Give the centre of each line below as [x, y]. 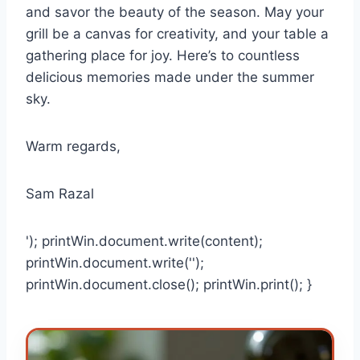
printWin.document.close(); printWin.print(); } [169, 285]
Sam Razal [60, 194]
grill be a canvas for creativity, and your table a [177, 34]
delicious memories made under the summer [170, 78]
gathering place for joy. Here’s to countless [163, 56]
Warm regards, [73, 147]
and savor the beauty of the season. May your [175, 12]
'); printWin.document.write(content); [144, 241]
